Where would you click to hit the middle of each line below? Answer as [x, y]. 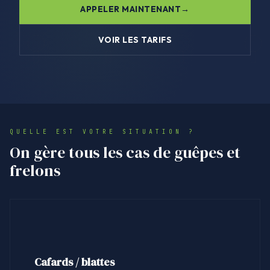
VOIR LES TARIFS [135, 40]
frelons [35, 171]
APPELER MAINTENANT [131, 9]
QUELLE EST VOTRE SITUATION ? [102, 132]
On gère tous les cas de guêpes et [125, 153]
